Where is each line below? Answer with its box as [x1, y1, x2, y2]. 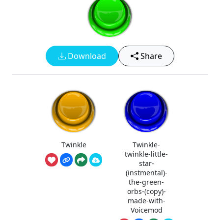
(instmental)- [125, 167, 167, 177]
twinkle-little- [125, 149, 168, 159]
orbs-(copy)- [127, 186, 166, 196]
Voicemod [130, 205, 163, 215]
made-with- [127, 195, 165, 205]
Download [66, 51, 106, 61]
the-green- [129, 177, 164, 187]
